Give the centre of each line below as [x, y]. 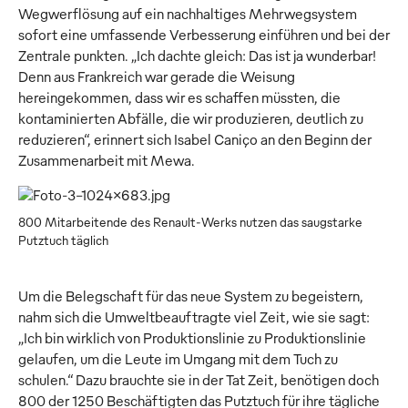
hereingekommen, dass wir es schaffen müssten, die [179, 98]
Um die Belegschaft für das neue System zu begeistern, [191, 296]
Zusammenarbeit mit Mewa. [107, 161]
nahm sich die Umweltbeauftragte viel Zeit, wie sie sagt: [194, 317]
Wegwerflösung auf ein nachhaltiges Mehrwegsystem [188, 14]
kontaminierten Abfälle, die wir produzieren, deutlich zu [191, 119]
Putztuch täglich [63, 240]
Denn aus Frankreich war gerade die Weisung [157, 77]
